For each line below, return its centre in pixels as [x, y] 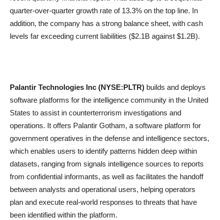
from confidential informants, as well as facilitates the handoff [107, 177]
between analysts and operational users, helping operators [103, 189]
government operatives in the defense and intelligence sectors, [110, 138]
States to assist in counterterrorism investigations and [96, 113]
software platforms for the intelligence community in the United [109, 100]
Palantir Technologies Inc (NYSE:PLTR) [77, 87]
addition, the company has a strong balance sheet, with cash [106, 23]
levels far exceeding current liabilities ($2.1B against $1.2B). [105, 36]
